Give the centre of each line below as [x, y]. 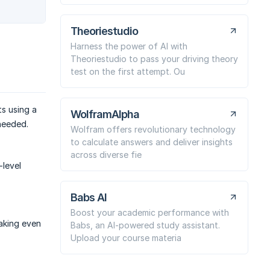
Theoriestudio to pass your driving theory [154, 58]
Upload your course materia [126, 237]
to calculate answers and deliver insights [152, 142]
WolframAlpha [105, 114]
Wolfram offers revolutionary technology [153, 129]
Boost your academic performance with [150, 212]
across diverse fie [106, 154]
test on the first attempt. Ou [128, 71]
